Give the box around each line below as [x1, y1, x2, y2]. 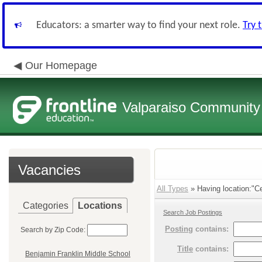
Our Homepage [25, 60, 97, 71]
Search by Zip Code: [20, 226, 85, 234]
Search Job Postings [163, 209, 222, 216]
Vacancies [18, 162, 81, 178]
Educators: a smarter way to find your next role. [36, 20, 243, 31]
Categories [23, 201, 68, 211]
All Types [157, 184, 188, 193]
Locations [78, 201, 122, 211]
